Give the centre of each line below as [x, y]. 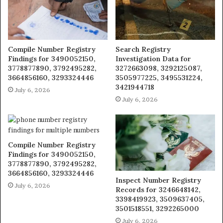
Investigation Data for [153, 58]
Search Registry [143, 49]
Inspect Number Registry [158, 180]
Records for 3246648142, [158, 189]
